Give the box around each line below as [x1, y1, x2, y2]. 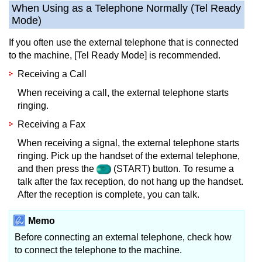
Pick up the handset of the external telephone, [51, 150, 240, 161]
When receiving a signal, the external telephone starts [18, 137, 239, 148]
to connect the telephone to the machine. [15, 244, 182, 255]
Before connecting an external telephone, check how [15, 232, 232, 242]
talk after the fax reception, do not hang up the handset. [18, 176, 243, 187]
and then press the [18, 163, 96, 174]
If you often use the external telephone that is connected [9, 37, 239, 47]
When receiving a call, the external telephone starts [18, 87, 229, 98]
